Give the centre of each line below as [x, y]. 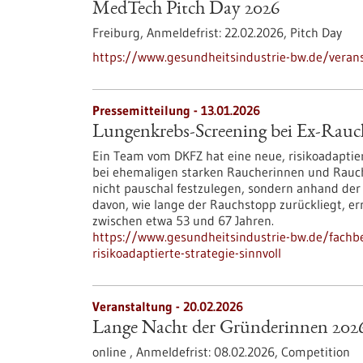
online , [114, 352]
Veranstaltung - [138, 306]
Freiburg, [120, 32]
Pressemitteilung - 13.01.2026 [176, 110]
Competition [316, 352]
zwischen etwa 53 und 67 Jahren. [183, 220]
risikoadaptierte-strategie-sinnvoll [187, 253]
